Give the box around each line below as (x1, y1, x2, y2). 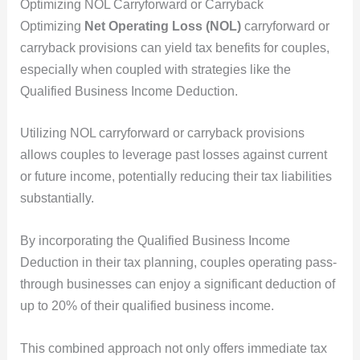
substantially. (19, 191, 94, 206)
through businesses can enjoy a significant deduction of (19, 277, 335, 292)
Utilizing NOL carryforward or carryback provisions (19, 126, 305, 141)
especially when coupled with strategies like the (19, 62, 291, 76)
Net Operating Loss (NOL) (84, 18, 241, 33)
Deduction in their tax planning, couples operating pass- (19, 256, 337, 270)
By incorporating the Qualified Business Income (19, 234, 290, 248)
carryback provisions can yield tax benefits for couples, (19, 40, 329, 55)
